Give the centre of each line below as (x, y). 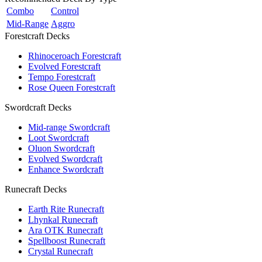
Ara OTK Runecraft (65, 230)
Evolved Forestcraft (64, 66)
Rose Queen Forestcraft (72, 87)
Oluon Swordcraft (61, 148)
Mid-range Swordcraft (69, 127)
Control (65, 11)
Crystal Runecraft (61, 251)
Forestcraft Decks (37, 36)
